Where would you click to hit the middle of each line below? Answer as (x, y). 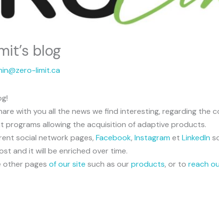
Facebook (113, 138)
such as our (108, 164)
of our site (67, 164)
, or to (176, 164)
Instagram (153, 138)
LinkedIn (197, 138)
